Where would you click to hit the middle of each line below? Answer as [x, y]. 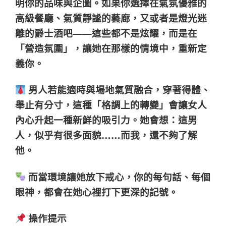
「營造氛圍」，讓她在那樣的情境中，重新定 [111, 48]
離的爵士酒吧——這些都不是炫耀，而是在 [106, 33]
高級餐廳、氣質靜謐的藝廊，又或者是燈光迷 [111, 18]
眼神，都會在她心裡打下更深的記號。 [97, 192]
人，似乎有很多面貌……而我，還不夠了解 [106, 135]
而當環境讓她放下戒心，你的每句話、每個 [118, 177]
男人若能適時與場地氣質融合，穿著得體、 [118, 90]
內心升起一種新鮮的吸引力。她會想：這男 [106, 120]
